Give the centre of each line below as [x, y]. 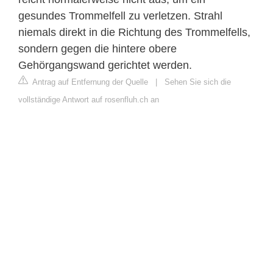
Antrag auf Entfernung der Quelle [89, 82]
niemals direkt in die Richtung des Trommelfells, [134, 33]
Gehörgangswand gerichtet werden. [105, 66]
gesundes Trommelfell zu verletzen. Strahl [120, 16]
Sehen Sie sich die [198, 82]
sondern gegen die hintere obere [97, 49]
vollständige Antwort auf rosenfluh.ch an [89, 100]
